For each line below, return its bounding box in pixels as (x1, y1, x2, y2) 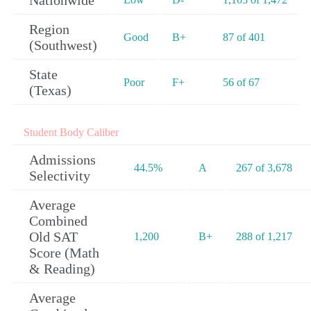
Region (29, 22, 69, 37)
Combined (29, 213, 87, 229)
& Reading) (29, 261, 95, 277)
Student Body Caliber (24, 126, 119, 139)
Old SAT (29, 229, 78, 245)
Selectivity (29, 168, 90, 184)
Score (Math (29, 245, 99, 261)
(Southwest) (29, 37, 97, 53)
